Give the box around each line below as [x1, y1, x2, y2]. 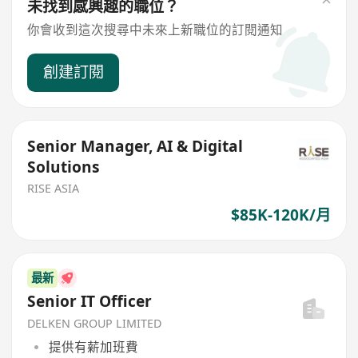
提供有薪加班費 [48, 337, 138, 356]
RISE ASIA [27, 181, 80, 197]
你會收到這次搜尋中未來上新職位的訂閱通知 [27, 21, 284, 39]
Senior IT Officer [27, 291, 153, 312]
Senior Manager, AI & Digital [27, 135, 244, 157]
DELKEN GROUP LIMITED [27, 316, 162, 332]
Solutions [27, 156, 101, 177]
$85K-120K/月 [230, 205, 331, 226]
